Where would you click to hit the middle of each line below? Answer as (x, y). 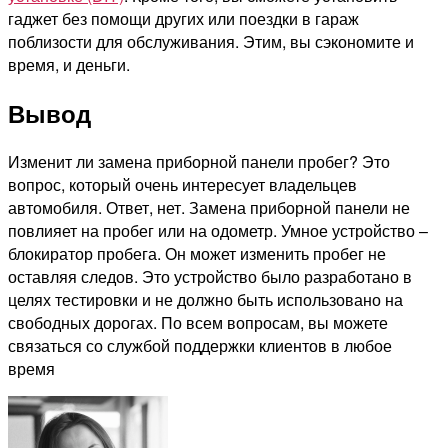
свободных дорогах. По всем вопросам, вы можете (198, 322)
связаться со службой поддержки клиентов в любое (200, 345)
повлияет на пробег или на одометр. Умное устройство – (218, 230)
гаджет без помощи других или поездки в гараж (183, 18)
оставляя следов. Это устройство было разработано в (210, 276)
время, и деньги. (69, 64)
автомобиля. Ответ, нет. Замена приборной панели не (209, 207)
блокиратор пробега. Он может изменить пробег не (197, 253)
